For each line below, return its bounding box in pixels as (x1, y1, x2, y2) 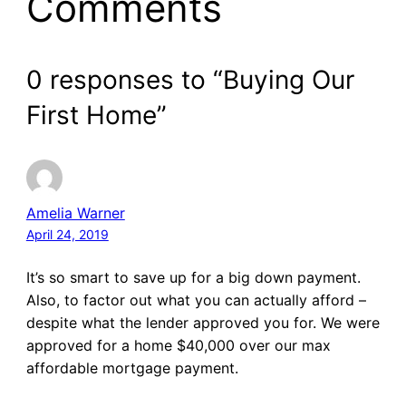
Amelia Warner (25, 203, 125, 222)
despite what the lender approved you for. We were (25, 313, 380, 332)
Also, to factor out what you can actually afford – (25, 290, 366, 309)
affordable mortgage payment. (25, 358, 238, 377)
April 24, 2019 (25, 226, 109, 242)
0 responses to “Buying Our (25, 63, 354, 95)
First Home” (25, 99, 167, 130)
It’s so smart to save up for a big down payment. (25, 267, 361, 286)
